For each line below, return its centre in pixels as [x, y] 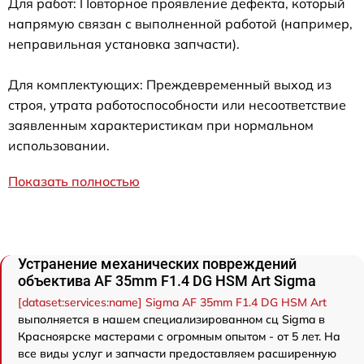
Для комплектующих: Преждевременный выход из [170, 85]
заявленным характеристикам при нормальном [161, 126]
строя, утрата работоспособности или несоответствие [177, 105]
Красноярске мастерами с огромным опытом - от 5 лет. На [179, 337]
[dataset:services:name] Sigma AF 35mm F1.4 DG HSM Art [172, 303]
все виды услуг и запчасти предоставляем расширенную [177, 354]
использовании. [59, 146]
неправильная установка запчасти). [124, 44]
